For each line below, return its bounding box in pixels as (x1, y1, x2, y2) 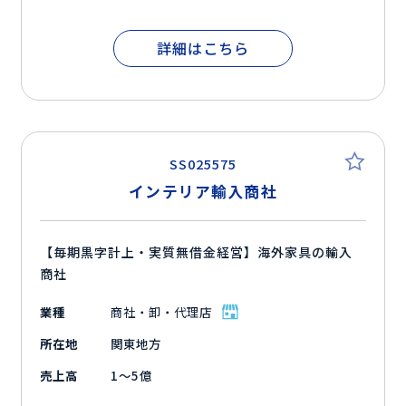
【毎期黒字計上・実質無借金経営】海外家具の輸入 (40, 243, 353, 262)
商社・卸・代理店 (111, 303, 212, 322)
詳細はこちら (156, 37, 250, 60)
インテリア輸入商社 (129, 180, 277, 203)
